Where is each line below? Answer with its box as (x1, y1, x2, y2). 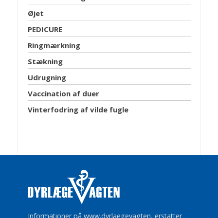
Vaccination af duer (27, 89, 99, 99)
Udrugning (27, 73, 66, 83)
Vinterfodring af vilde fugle (27, 105, 128, 115)
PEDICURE (27, 24, 62, 35)
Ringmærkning (27, 40, 80, 51)
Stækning (27, 56, 63, 67)
